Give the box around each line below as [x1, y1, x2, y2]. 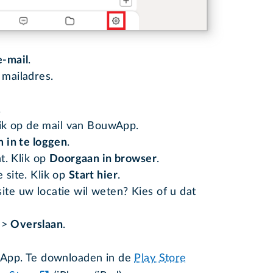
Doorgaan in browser [49, 153, 157, 165]
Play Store [134, 252, 186, 264]
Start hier [68, 169, 118, 181]
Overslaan [7, 219, 63, 230]
